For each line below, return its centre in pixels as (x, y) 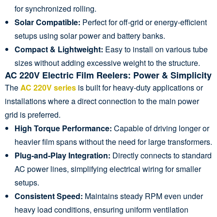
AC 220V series (48, 87)
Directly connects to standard (161, 155)
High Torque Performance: (63, 128)
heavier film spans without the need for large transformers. (113, 141)
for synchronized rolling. (55, 8)
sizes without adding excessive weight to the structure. (107, 62)
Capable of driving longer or (161, 128)
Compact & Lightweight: (59, 49)
